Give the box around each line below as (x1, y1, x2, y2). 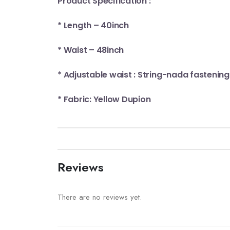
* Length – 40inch (57, 19, 129, 31)
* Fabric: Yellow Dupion (57, 93, 151, 105)
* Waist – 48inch (57, 44, 124, 56)
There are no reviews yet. (57, 191, 142, 203)
